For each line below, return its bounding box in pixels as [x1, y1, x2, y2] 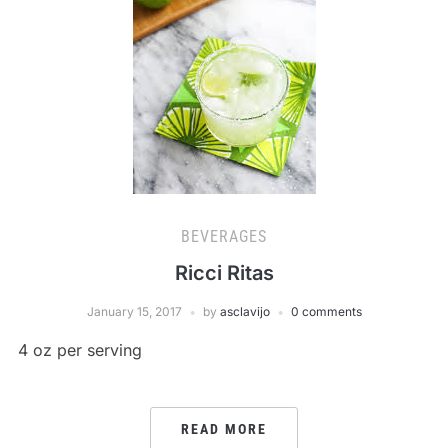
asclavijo [219, 304, 270, 319]
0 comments [290, 304, 362, 319]
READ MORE [181, 421, 267, 437]
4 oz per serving [17, 340, 142, 360]
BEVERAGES [181, 227, 267, 246]
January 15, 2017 [86, 304, 182, 319]
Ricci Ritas [174, 261, 274, 285]
